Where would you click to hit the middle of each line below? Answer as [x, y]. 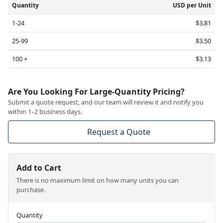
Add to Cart [39, 168]
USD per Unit [192, 5]
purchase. [31, 190]
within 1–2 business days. [45, 112]
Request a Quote [118, 132]
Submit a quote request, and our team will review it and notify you [106, 102]
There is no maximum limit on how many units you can [98, 180]
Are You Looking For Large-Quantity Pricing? [96, 92]
